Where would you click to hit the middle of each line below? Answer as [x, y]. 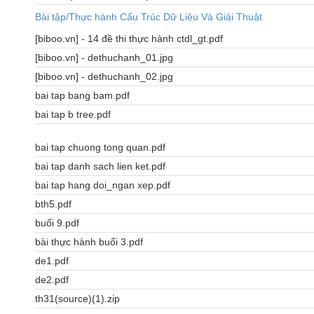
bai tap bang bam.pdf [82, 96]
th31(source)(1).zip [77, 299]
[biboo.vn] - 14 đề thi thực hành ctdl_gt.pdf [129, 39]
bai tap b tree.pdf [73, 115]
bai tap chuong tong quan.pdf [100, 148]
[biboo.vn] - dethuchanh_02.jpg [104, 77]
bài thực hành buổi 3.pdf [89, 242]
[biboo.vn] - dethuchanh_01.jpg [104, 58]
